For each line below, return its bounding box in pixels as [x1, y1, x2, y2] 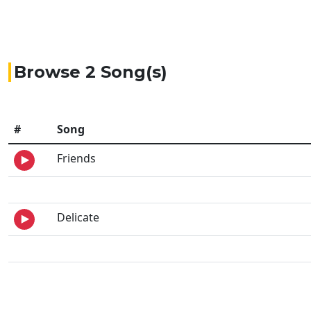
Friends [57, 151, 96, 166]
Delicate [57, 210, 99, 225]
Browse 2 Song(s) [14, 62, 167, 82]
